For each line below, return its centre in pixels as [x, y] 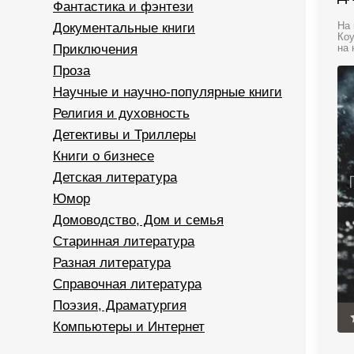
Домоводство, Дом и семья [138, 220]
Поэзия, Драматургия [120, 305]
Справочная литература [127, 284]
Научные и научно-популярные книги [168, 92]
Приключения [95, 49]
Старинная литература [124, 241]
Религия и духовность [121, 113]
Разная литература [112, 263]
